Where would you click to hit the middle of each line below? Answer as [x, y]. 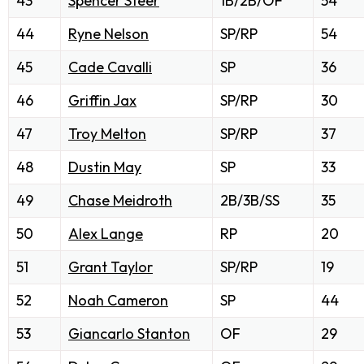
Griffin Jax [102, 101]
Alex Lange [106, 234]
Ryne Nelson [108, 34]
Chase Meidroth [120, 201]
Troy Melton [107, 134]
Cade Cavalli [110, 67]
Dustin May [105, 167]
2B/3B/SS [250, 201]
